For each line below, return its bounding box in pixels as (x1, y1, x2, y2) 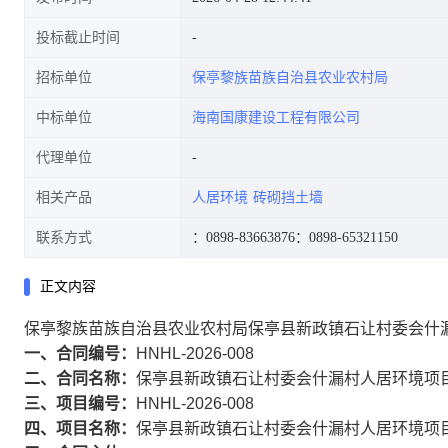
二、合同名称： (24, 370, 136, 387)
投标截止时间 (36, 30, 120, 45)
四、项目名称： (24, 420, 136, 437)
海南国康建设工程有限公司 (192, 110, 360, 125)
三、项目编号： (24, 395, 136, 412)
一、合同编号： (24, 345, 136, 362)
